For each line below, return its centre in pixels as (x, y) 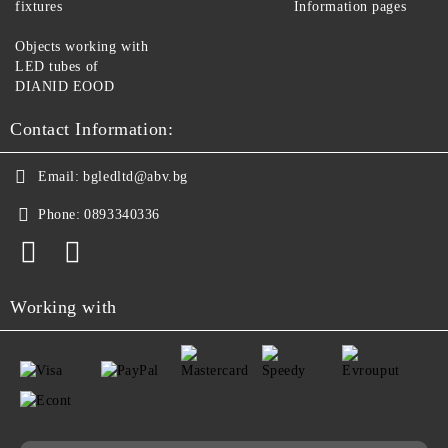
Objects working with (82, 46)
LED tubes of (57, 66)
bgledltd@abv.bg (135, 176)
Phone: (59, 214)
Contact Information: (92, 128)
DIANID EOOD (65, 86)
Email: (59, 176)
